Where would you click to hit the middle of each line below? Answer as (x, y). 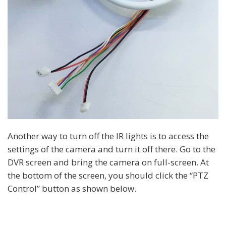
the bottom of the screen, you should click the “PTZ (108, 176)
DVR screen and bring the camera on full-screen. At (108, 162)
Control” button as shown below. (72, 189)
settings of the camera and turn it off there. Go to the (111, 149)
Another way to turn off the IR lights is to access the (108, 136)
